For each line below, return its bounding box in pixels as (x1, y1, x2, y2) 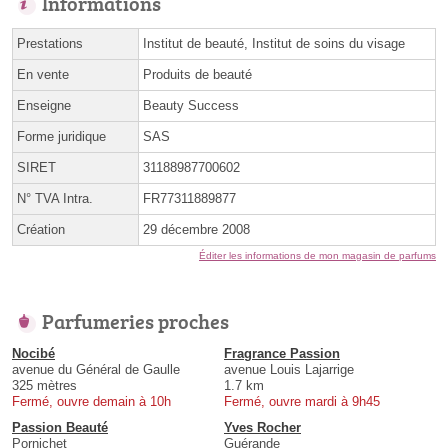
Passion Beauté (12, 419, 108, 435)
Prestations (17, 35, 83, 51)
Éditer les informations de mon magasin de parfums (199, 249, 436, 261)
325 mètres (12, 377, 77, 393)
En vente (17, 66, 69, 82)
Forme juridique (17, 128, 106, 144)
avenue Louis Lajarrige (224, 361, 354, 377)
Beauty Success (143, 97, 239, 113)
